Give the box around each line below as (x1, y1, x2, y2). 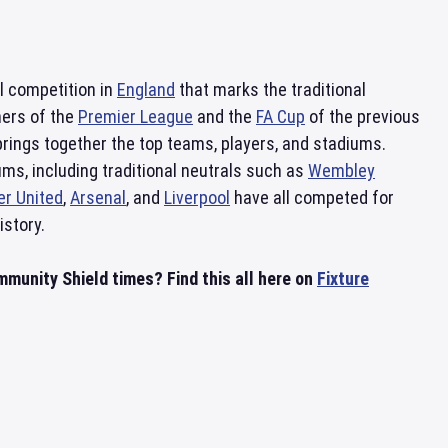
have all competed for (230, 187, 394, 208)
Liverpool (164, 187, 230, 208)
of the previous (305, 106, 420, 127)
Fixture (317, 268, 369, 289)
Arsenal (70, 187, 126, 208)
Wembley (308, 160, 375, 181)
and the (193, 106, 256, 127)
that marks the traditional (175, 79, 366, 100)
